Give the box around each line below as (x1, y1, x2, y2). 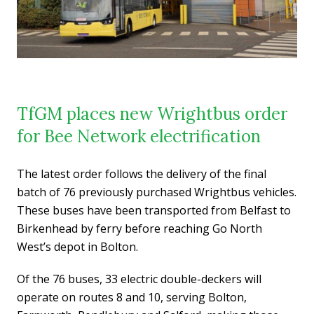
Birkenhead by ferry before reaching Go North (17, 221, 262, 236)
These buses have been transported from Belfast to (17, 203, 291, 218)
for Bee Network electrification (17, 125, 261, 147)
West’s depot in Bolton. (17, 239, 138, 254)
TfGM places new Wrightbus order (17, 103, 287, 125)
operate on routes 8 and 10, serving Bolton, (17, 289, 247, 305)
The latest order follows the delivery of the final (17, 166, 266, 182)
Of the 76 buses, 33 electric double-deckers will (17, 271, 261, 287)
